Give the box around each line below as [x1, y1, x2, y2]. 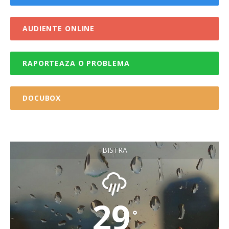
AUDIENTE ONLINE [22, 24, 95, 34]
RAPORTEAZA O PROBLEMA [22, 58, 130, 68]
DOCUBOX [22, 93, 61, 103]
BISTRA [102, 145, 127, 155]
